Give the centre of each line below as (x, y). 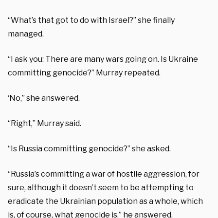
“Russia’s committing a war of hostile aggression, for (104, 174)
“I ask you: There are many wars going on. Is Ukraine (103, 59)
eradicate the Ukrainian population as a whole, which (105, 201)
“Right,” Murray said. (45, 123)
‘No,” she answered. (44, 98)
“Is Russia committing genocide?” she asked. (89, 148)
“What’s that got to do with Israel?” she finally (91, 20)
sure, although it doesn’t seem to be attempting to (101, 187)
